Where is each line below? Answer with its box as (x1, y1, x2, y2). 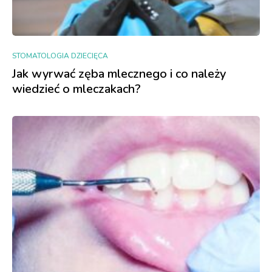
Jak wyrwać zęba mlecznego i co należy (12, 65, 226, 82)
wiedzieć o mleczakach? (12, 80, 141, 97)
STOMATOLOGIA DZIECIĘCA (12, 50, 108, 61)
